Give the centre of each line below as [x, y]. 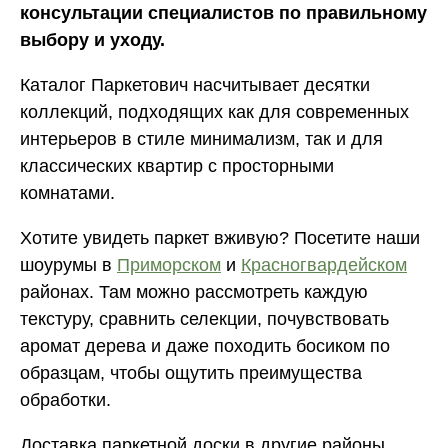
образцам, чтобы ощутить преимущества [191, 373]
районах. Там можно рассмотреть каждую [194, 292]
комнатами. [67, 193]
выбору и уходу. [92, 40]
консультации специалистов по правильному [223, 13]
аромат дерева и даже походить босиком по [205, 346]
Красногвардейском [324, 265]
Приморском [169, 265]
